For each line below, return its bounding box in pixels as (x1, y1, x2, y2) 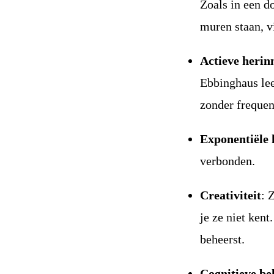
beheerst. (200, 232, 245, 246)
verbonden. (200, 154, 256, 168)
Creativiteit (200, 188, 262, 202)
